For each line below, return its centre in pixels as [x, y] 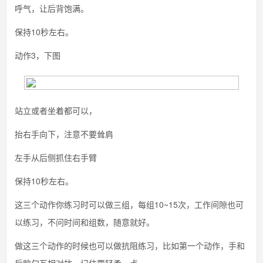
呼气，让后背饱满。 [52, 8]
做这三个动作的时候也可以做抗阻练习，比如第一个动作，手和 [130, 245]
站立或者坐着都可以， [56, 110]
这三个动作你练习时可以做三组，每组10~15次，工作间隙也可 [129, 204]
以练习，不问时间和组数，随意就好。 [85, 222]
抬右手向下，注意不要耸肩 [64, 134]
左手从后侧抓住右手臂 [56, 157]
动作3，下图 [38, 55]
